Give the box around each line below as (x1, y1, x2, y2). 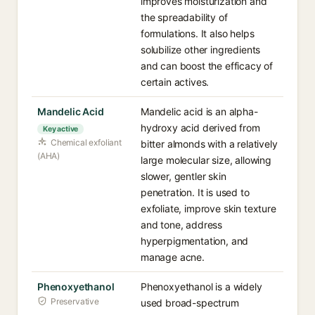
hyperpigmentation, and (141, 235, 249, 247)
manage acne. (141, 251, 205, 263)
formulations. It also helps (141, 27, 255, 39)
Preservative (51, 296, 99, 307)
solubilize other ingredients (141, 44, 261, 56)
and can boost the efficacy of (141, 60, 274, 72)
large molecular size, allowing (141, 154, 271, 166)
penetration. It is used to (141, 186, 250, 198)
